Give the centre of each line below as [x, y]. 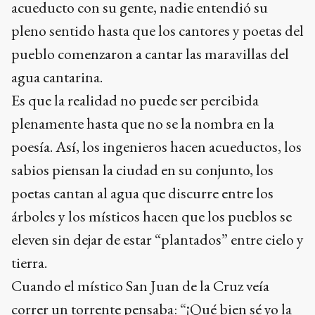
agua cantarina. [58, 77]
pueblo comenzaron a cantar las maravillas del [150, 54]
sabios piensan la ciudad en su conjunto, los [142, 170]
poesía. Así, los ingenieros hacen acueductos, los [156, 147]
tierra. [31, 263]
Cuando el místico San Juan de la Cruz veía [140, 286]
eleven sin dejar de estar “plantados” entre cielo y [157, 240]
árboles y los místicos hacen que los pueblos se [152, 217]
